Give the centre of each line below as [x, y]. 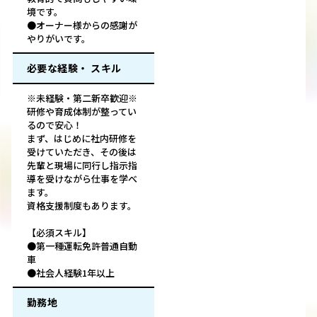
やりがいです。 [59, 39]
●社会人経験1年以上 [71, 273]
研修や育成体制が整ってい [82, 112]
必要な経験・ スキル [74, 68]
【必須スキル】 [59, 233]
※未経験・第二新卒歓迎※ [82, 98]
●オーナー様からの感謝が [82, 25]
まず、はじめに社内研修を [82, 139]
